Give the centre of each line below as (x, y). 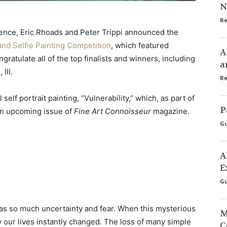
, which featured (140, 45)
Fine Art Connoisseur (112, 111)
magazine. (170, 111)
